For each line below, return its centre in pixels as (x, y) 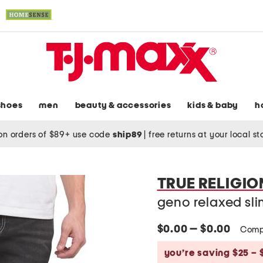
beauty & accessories (123, 106)
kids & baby (213, 106)
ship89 (128, 134)
